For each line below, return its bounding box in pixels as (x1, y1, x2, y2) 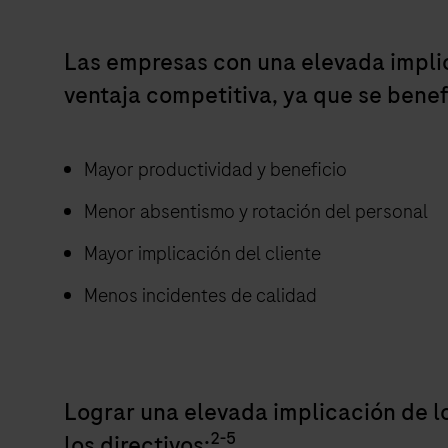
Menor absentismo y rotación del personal (84, 198, 428, 226)
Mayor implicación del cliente (84, 240, 321, 268)
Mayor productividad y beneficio (84, 156, 347, 184)
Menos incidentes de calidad (84, 282, 317, 310)
